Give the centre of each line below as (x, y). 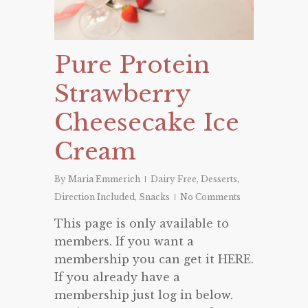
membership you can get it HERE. (154, 260)
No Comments (210, 197)
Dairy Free (174, 179)
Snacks (154, 197)
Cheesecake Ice (147, 123)
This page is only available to (142, 224)
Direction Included (95, 197)
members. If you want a (124, 242)
